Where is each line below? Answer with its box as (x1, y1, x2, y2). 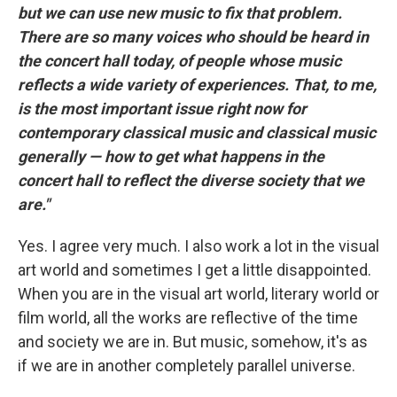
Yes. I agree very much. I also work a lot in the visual (18, 237, 379, 255)
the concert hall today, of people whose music (18, 51, 341, 70)
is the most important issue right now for (18, 99, 307, 118)
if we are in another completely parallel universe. (18, 356, 355, 375)
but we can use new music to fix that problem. (18, 4, 342, 22)
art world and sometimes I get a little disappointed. (18, 261, 371, 279)
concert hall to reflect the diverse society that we (18, 171, 364, 190)
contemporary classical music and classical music (18, 123, 376, 142)
